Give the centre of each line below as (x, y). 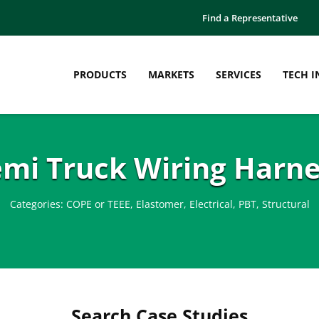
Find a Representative (250, 18)
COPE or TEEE (98, 204)
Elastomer (159, 204)
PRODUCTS (100, 74)
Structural (286, 204)
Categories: (38, 204)
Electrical (211, 204)
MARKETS (171, 74)
